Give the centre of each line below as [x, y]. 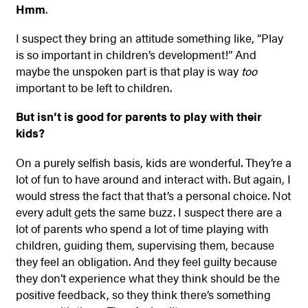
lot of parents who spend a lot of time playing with [142, 228]
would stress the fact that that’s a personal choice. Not [153, 195]
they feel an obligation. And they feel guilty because [146, 261]
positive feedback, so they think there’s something [143, 294]
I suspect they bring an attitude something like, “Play [149, 38]
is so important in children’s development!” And [136, 55]
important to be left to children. [93, 88]
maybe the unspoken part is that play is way [128, 71]
